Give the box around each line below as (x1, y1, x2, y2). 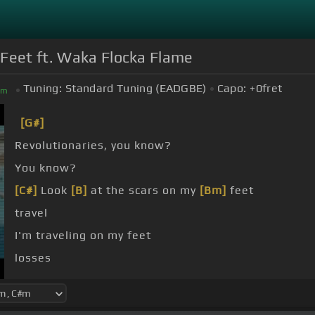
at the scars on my (87, 184, 200, 198)
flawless (15, 274, 63, 288)
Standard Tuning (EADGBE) (65, 82, 207, 96)
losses (15, 251, 51, 265)
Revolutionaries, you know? (15, 139, 172, 153)
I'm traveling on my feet (15, 229, 151, 243)
